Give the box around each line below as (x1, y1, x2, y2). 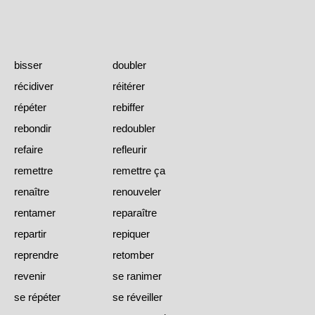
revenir (14, 270, 46, 283)
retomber (112, 249, 154, 262)
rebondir (14, 122, 51, 135)
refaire (14, 143, 43, 156)
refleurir (112, 143, 147, 156)
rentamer (14, 207, 56, 219)
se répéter (14, 291, 60, 304)
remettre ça (112, 165, 165, 177)
